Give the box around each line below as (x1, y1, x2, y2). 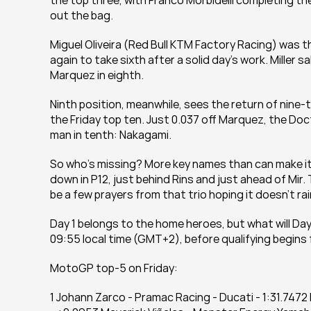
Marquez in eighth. (50, 67, 144, 83)
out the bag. (50, 8, 113, 23)
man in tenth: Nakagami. (50, 127, 171, 142)
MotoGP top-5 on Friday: (50, 260, 178, 276)
